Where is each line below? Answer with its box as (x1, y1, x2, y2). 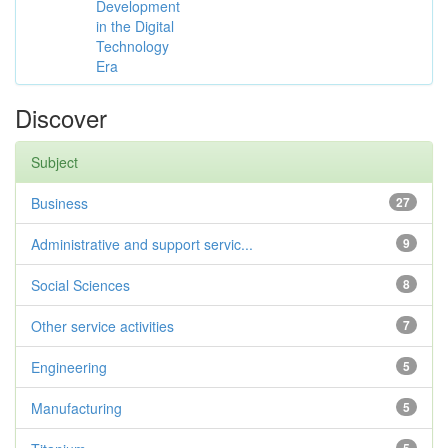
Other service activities (31, 316, 174, 336)
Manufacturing (31, 398, 122, 418)
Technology (96, 36, 169, 56)
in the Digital (96, 16, 174, 36)
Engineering (31, 357, 107, 377)
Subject (31, 152, 78, 172)
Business (31, 193, 88, 213)
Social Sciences (31, 275, 130, 295)
